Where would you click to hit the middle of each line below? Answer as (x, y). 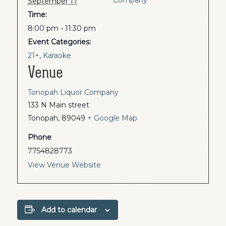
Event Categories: (59, 42)
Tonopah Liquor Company (73, 92)
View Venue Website (64, 165)
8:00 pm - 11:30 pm (62, 28)
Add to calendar (69, 210)
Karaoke (57, 55)
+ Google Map (112, 118)
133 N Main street (58, 105)
